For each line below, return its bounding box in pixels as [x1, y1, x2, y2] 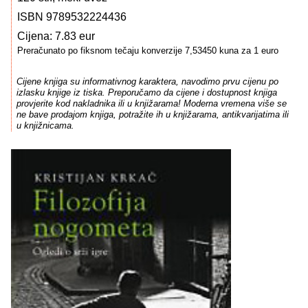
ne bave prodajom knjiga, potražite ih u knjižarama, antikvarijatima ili [16, 109, 289, 120]
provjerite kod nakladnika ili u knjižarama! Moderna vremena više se [16, 98, 287, 109]
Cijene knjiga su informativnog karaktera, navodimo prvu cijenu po [16, 76, 278, 87]
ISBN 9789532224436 [17, 11, 126, 23]
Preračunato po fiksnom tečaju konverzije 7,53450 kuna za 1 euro [17, 45, 278, 56]
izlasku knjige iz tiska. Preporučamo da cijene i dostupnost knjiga [16, 87, 277, 98]
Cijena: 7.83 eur [17, 30, 95, 42]
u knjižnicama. [16, 120, 74, 131]
